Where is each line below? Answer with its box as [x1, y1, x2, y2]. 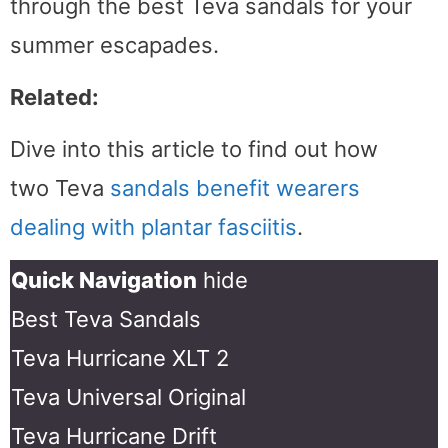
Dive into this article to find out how [10, 135, 378, 162]
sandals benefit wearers [110, 174, 360, 201]
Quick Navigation [11, 267, 197, 294]
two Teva [10, 174, 110, 201]
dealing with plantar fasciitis [10, 213, 297, 240]
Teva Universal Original [11, 384, 246, 411]
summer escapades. [10, 31, 219, 58]
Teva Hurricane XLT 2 [11, 345, 229, 372]
